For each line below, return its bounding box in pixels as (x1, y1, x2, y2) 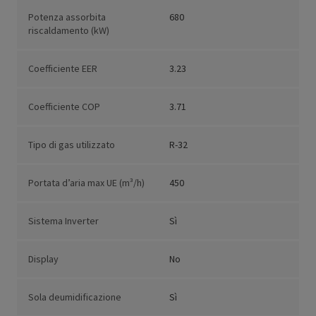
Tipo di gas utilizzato (28, 138, 115, 152)
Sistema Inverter (28, 214, 99, 228)
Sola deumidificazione (28, 291, 121, 304)
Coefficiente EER (28, 62, 97, 75)
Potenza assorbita (28, 11, 106, 24)
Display (28, 253, 59, 266)
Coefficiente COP (28, 100, 100, 114)
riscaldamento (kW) (28, 24, 109, 37)
